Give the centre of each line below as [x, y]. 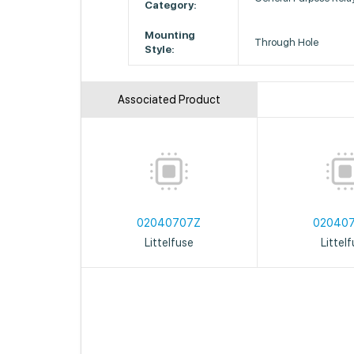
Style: [160, 49]
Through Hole [287, 42]
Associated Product [169, 100]
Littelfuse [169, 243]
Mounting [170, 35]
